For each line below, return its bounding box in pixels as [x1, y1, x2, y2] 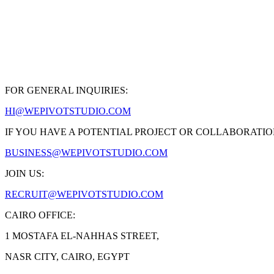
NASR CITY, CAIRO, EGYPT [5, 251, 130, 262]
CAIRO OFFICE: [5, 210, 75, 221]
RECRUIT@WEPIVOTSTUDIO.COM [5, 189, 163, 200]
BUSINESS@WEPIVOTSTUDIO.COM [5, 147, 168, 158]
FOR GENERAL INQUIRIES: [5, 85, 128, 96]
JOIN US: [5, 168, 44, 179]
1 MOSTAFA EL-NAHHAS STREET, [5, 231, 159, 242]
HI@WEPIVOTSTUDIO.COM [5, 106, 131, 117]
